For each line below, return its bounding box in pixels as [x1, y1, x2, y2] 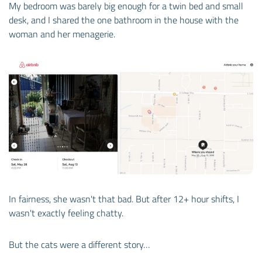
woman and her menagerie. [9, 27, 115, 42]
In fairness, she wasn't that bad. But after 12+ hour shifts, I [9, 191, 239, 206]
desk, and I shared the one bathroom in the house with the [9, 13, 239, 27]
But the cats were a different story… [9, 237, 150, 251]
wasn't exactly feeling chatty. [9, 205, 123, 220]
